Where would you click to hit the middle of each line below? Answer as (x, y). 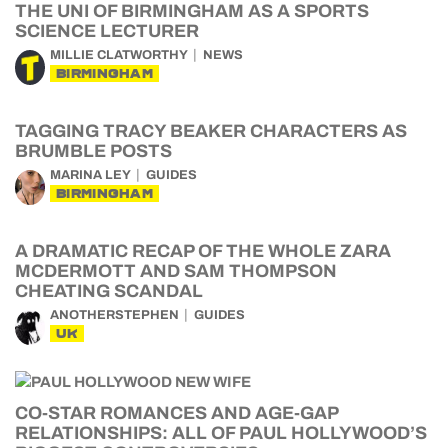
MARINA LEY (90, 175)
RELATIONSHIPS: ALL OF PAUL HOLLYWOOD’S (221, 433)
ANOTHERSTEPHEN (114, 315)
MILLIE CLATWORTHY (119, 55)
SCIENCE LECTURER (107, 31)
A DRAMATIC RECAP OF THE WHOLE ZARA (203, 251)
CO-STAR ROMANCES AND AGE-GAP (176, 413)
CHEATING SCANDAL (109, 291)
